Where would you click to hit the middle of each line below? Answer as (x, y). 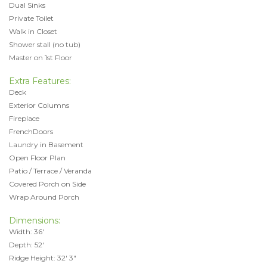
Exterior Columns (39, 105)
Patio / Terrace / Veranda (50, 170)
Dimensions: (35, 220)
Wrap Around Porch (44, 197)
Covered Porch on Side (47, 184)
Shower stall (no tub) (45, 44)
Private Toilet (31, 18)
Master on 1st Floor (41, 57)
